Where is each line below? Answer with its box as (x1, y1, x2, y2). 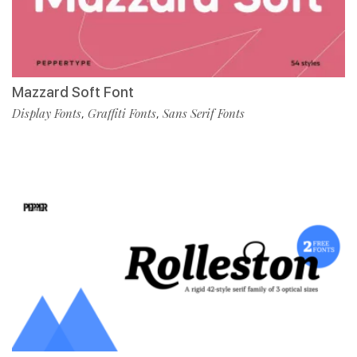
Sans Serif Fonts (163, 104, 245, 121)
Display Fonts (12, 104, 81, 121)
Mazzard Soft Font (12, 83, 134, 100)
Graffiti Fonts (88, 104, 156, 121)
